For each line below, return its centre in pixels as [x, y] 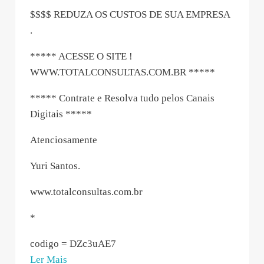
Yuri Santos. [55, 166]
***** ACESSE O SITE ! [81, 56]
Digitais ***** [61, 114]
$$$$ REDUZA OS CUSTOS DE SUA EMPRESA [130, 14]
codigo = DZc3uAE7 [73, 243]
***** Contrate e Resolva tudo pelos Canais [122, 98]
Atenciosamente [64, 140]
